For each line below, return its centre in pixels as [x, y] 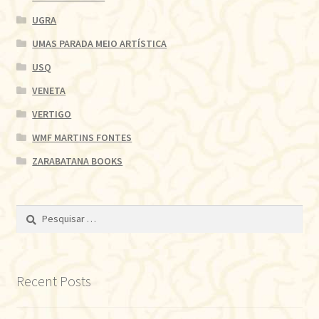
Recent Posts [53, 281]
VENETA [49, 90]
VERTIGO [52, 114]
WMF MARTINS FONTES [82, 137]
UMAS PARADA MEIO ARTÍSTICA [100, 43]
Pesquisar [37, 212]
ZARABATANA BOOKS [78, 161]
